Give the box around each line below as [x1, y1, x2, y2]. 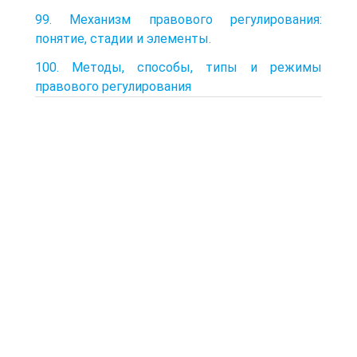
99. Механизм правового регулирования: [35, 11, 322, 27]
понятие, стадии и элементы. [35, 30, 211, 46]
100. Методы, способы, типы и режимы [35, 59, 322, 75]
